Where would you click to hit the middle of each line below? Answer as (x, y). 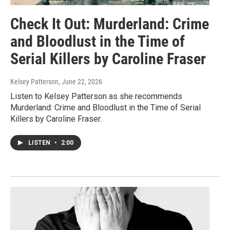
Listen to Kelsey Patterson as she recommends (96, 97)
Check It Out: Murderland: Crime (110, 24)
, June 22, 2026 (80, 82)
